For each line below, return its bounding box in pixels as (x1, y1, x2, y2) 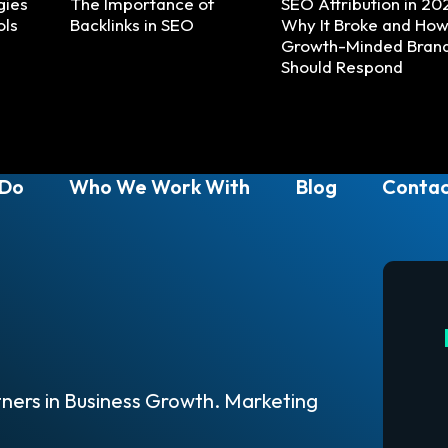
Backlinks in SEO (70, 13, 194, 35)
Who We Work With (69, 173, 251, 199)
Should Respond (280, 55, 403, 77)
